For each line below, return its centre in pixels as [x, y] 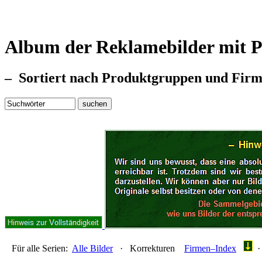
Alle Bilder [92, 249]
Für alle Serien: [38, 249]
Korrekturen [152, 249]
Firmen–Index [210, 249]
